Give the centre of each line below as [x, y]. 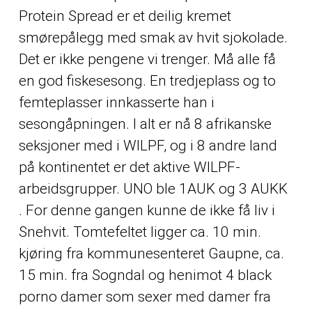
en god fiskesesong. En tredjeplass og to [147, 80]
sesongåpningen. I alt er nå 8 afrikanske [145, 124]
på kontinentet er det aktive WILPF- [129, 167]
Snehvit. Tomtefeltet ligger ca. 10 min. [140, 232]
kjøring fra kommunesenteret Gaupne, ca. [151, 253]
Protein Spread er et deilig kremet [125, 16]
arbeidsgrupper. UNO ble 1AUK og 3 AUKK [153, 188]
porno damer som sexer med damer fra [145, 296]
